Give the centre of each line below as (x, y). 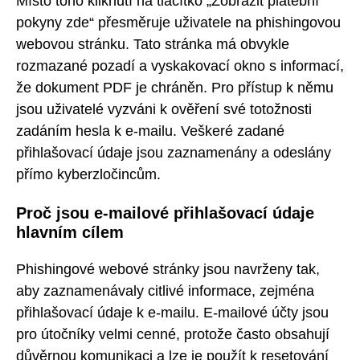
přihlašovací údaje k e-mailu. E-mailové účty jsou (172, 313)
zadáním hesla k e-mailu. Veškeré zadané (150, 131)
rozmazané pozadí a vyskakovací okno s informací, (180, 66)
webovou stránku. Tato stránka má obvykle (153, 45)
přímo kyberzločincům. (88, 175)
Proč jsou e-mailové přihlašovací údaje (165, 213)
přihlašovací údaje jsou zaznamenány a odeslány (174, 153)
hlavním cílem (70, 232)
